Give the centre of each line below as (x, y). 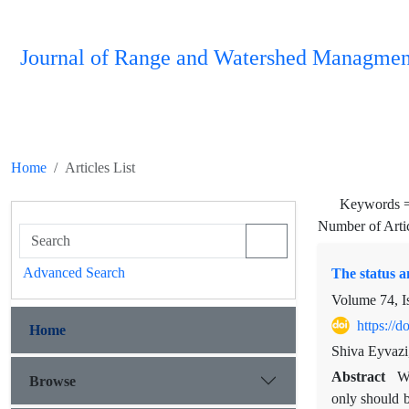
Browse (52, 381)
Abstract (361, 377)
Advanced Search (74, 273)
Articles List (100, 168)
